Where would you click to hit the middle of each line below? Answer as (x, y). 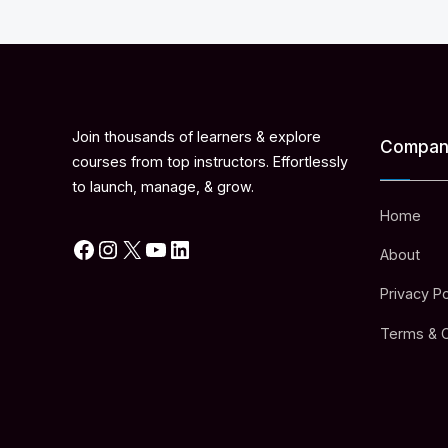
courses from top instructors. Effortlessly (210, 162)
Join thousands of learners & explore (196, 137)
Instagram (177, 237)
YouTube (215, 237)
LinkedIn (238, 237)
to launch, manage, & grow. (163, 187)
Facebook (150, 237)
